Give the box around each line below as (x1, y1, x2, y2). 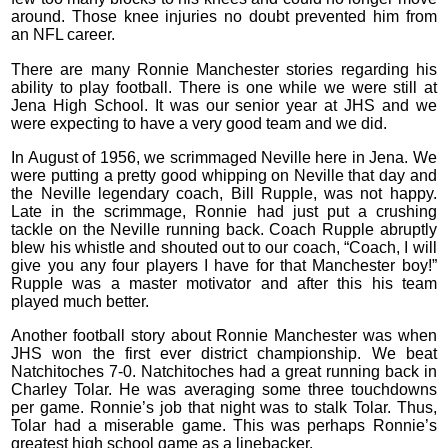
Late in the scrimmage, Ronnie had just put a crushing (11, 203, 437, 221)
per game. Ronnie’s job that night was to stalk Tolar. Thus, (11, 399, 437, 417)
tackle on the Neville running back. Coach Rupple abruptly (11, 221, 437, 239)
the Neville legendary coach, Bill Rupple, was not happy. (11, 185, 437, 203)
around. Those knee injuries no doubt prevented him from (11, 8, 437, 26)
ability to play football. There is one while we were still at (11, 78, 437, 96)
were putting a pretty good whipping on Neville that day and (11, 167, 437, 185)
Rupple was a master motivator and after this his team (11, 275, 437, 293)
